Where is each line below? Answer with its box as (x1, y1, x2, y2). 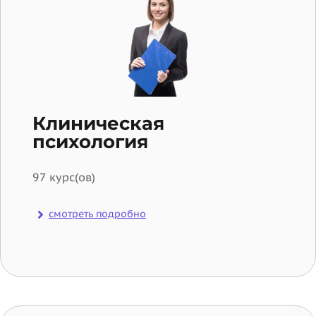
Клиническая (32, 112, 164, 135)
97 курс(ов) (32, 170, 95, 185)
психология (32, 130, 148, 154)
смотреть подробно (49, 207, 146, 221)
